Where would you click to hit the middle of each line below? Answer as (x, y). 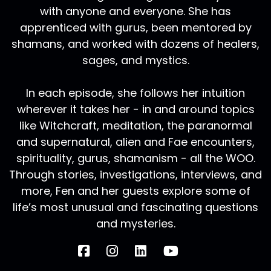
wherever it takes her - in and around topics (135, 109)
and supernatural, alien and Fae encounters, (135, 142)
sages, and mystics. (135, 60)
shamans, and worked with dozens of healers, (135, 44)
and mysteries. (135, 224)
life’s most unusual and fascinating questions (135, 207)
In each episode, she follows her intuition (135, 93)
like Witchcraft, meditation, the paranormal (135, 126)
